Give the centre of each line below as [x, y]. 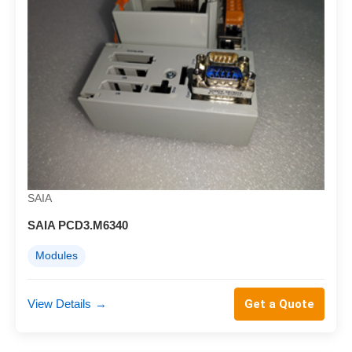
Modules [57, 256]
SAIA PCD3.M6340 [78, 225]
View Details [59, 304]
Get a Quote [279, 304]
